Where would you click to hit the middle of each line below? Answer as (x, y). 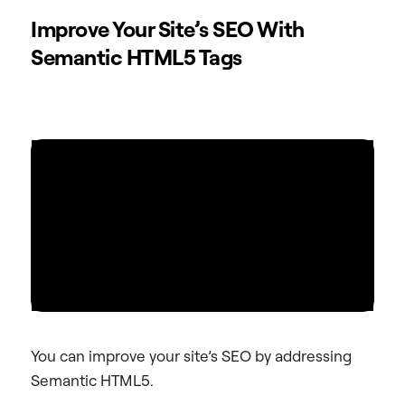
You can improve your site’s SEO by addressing (191, 356)
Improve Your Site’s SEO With (168, 29)
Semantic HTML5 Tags (137, 57)
